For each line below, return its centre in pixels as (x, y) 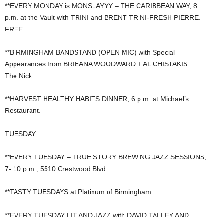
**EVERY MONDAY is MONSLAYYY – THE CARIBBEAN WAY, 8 (101, 6)
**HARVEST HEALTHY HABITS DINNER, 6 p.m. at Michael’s (97, 99)
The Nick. (19, 76)
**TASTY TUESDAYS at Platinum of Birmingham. (79, 192)
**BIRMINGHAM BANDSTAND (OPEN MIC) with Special (90, 53)
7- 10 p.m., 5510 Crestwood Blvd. (56, 169)
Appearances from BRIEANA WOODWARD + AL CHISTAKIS (96, 64)
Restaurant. (23, 111)
